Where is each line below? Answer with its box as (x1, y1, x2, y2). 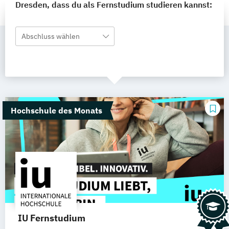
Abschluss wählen (21, 32, 80, 41)
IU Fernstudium (18, 212, 85, 224)
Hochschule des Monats (11, 105, 102, 116)
